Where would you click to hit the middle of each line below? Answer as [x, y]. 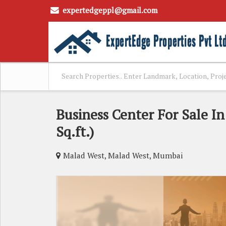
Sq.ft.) [75, 131]
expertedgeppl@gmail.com [110, 10]
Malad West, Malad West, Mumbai [123, 155]
